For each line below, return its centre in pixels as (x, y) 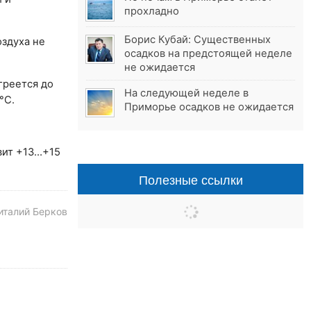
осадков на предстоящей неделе (209, 54)
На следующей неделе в (187, 93)
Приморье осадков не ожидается (209, 107)
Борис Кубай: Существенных (198, 40)
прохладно (152, 11)
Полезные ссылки (191, 179)
